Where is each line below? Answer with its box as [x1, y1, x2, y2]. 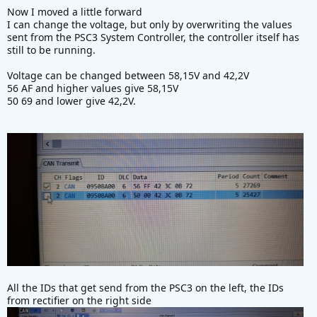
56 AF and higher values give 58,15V [7, 81, 178, 95]
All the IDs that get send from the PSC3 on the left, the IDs [7, 281, 284, 295]
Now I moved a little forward [7, 4, 142, 18]
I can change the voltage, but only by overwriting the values [7, 17, 292, 31]
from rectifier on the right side [7, 294, 151, 308]
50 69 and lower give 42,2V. [7, 93, 136, 108]
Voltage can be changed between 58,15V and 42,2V [7, 68, 249, 82]
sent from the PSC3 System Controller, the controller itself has [7, 30, 299, 44]
